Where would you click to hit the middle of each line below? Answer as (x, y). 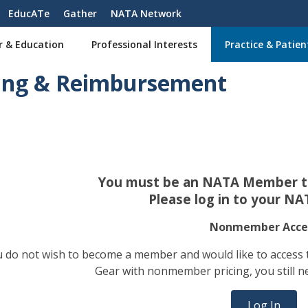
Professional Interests (144, 44)
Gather (80, 13)
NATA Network (146, 13)
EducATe (29, 13)
